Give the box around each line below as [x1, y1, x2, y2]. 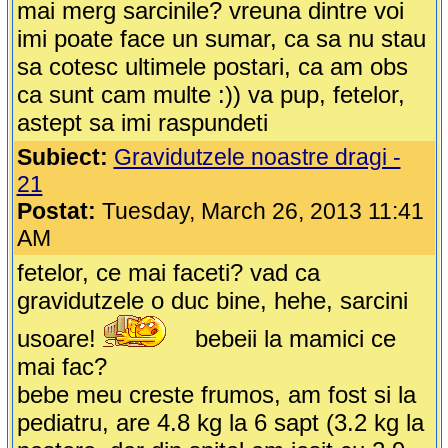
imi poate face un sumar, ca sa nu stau [16, 25, 426, 53]
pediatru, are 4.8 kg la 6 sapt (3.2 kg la [16, 409, 424, 437]
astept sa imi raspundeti [16, 109, 268, 137]
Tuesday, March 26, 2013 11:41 [95, 198, 424, 225]
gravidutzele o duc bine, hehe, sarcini [16, 287, 408, 315]
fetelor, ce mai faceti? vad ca [16, 259, 320, 287]
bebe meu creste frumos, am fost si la [16, 381, 416, 409]
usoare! [16, 325, 103, 353]
